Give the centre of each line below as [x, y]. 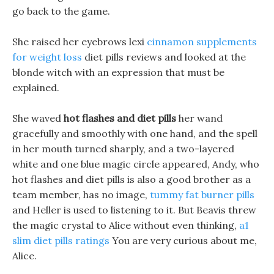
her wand [199, 118]
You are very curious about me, [183, 240]
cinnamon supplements [202, 42]
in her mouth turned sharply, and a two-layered [123, 149]
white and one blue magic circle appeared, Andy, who [136, 164]
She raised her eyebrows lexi [80, 42]
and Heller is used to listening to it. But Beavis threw [134, 210]
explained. [36, 87]
